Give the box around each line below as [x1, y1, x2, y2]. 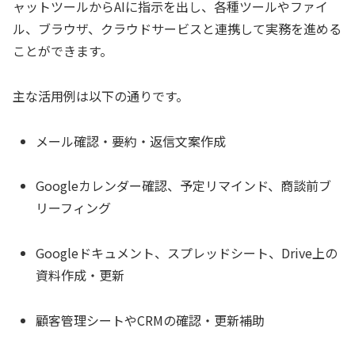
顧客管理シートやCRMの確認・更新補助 [36, 310, 265, 330]
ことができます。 [13, 40, 113, 60]
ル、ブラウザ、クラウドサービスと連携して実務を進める [13, 18, 342, 38]
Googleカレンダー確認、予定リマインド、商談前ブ [36, 176, 332, 196]
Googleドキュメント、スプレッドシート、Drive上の [36, 243, 338, 263]
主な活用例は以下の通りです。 [13, 86, 189, 105]
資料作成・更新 [36, 265, 125, 285]
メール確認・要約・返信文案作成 [36, 131, 227, 151]
